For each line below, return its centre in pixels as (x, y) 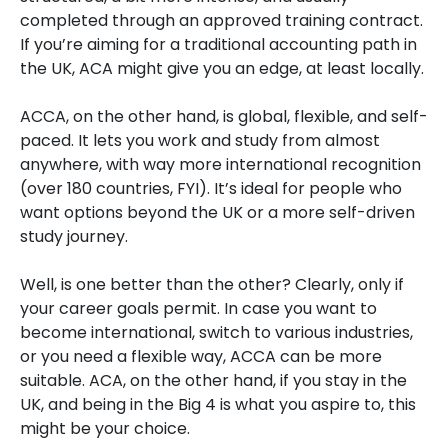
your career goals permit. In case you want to (198, 308)
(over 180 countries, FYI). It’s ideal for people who (211, 188)
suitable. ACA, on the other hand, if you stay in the (213, 380)
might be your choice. (105, 428)
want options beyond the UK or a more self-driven (217, 212)
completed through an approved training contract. (221, 20)
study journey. (74, 236)
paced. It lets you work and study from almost (200, 140)
